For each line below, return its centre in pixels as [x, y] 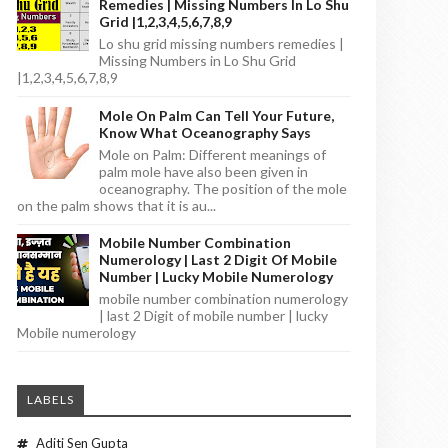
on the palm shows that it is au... [116, 205]
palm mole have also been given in [203, 171]
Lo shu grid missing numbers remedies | [221, 44]
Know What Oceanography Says [205, 132]
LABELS [50, 400]
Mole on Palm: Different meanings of [212, 154]
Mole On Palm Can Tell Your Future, [216, 115]
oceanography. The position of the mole [223, 188]
